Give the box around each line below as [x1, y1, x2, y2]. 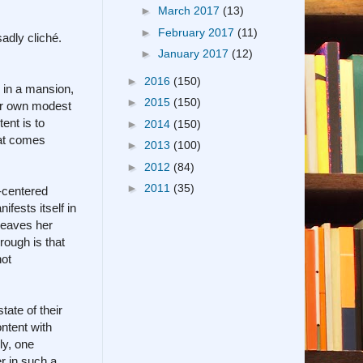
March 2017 [157, 4, 223, 18]
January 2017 [157, 47, 232, 61]
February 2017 [157, 25, 237, 39]
